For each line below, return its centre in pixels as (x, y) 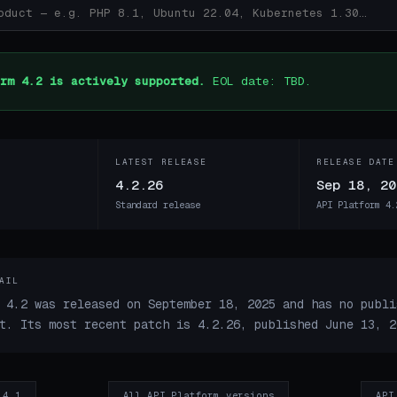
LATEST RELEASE (161, 163)
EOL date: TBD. (259, 82)
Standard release (158, 205)
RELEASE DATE (356, 163)
